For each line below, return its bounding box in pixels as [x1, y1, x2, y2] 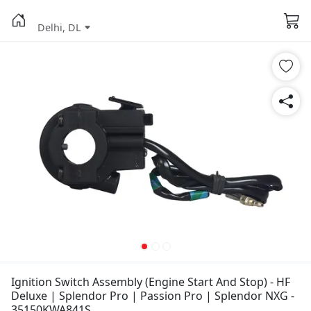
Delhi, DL [37, 21, 81, 34]
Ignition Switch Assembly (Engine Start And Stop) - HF [11, 274, 290, 289]
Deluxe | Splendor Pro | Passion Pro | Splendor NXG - [11, 288, 294, 303]
